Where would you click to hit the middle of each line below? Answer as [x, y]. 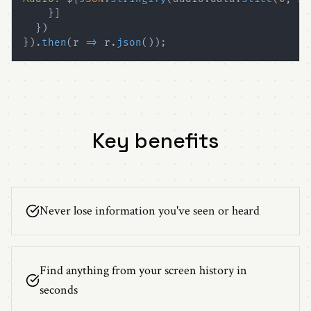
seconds [59, 289]
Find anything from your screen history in [143, 270]
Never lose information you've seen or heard [150, 210]
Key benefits [155, 140]
